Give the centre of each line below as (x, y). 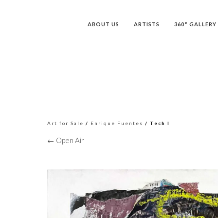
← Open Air (66, 140)
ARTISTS (147, 24)
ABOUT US (103, 24)
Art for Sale (65, 123)
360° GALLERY (195, 24)
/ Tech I (156, 123)
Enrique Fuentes (117, 123)
